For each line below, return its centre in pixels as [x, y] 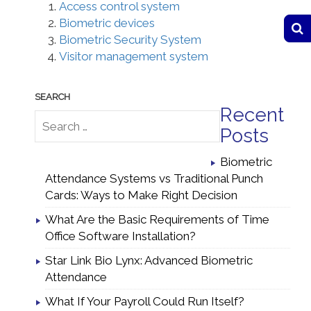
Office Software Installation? [120, 236]
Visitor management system [134, 56]
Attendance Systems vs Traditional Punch [154, 178]
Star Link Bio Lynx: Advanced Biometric [149, 260]
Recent [252, 115]
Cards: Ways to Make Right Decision [141, 195]
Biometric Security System [130, 39]
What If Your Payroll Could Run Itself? [145, 301]
